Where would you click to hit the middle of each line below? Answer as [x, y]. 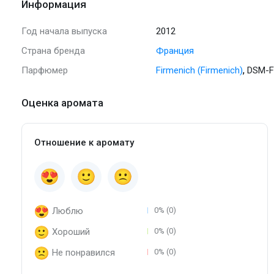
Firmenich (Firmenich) [199, 71]
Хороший [71, 232]
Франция [175, 51]
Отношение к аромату [84, 143]
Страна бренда [53, 51]
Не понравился [83, 253]
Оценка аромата [62, 103]
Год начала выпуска [64, 31]
